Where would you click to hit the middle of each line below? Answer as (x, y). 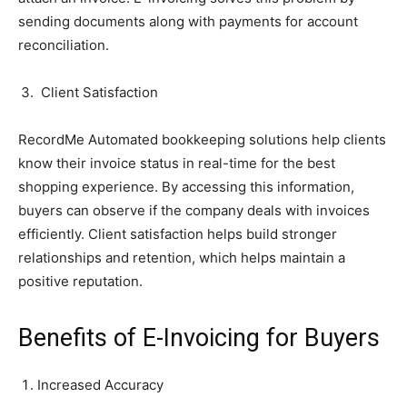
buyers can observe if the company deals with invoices (194, 210)
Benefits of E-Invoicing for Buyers (199, 338)
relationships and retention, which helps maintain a (182, 257)
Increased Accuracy (102, 384)
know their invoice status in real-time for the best (177, 163)
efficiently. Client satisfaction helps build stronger (178, 233)
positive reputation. (82, 281)
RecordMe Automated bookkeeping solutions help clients (202, 139)
